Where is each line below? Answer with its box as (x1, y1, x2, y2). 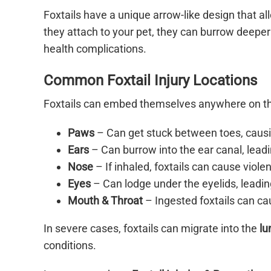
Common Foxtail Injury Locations (44, 71, 257, 89)
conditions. (44, 239, 96, 252)
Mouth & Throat (68, 194, 143, 207)
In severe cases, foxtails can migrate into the (44, 222, 260, 235)
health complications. (44, 42, 146, 55)
